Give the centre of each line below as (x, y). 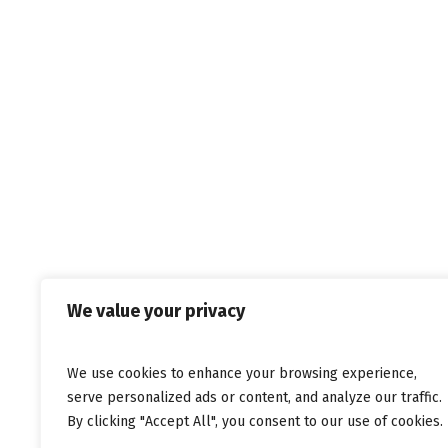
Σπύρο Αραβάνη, (257, 33)
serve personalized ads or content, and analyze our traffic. (254, 397)
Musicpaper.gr (257, 109)
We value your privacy (156, 311)
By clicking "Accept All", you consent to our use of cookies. (255, 421)
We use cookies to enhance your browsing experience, (242, 373)
